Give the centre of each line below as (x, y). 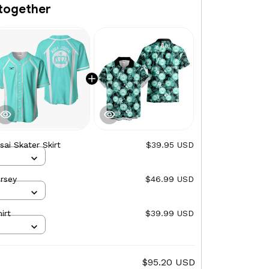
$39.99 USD (170, 213)
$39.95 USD (170, 145)
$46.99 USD (170, 179)
